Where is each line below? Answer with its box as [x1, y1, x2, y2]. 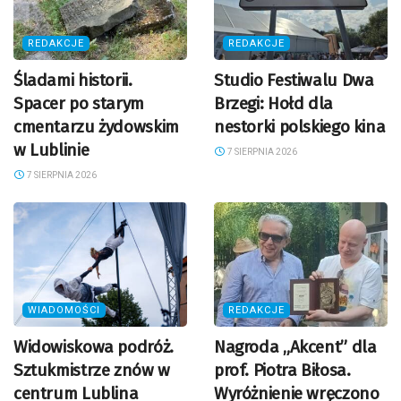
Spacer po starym [13, 93, 144, 115]
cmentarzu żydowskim [13, 116, 179, 138]
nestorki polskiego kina [214, 116, 386, 138]
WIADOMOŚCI [28, 304, 100, 317]
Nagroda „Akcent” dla [214, 337, 377, 358]
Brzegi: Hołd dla [214, 93, 333, 115]
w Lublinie [13, 140, 90, 161]
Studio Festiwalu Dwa [214, 70, 374, 91]
